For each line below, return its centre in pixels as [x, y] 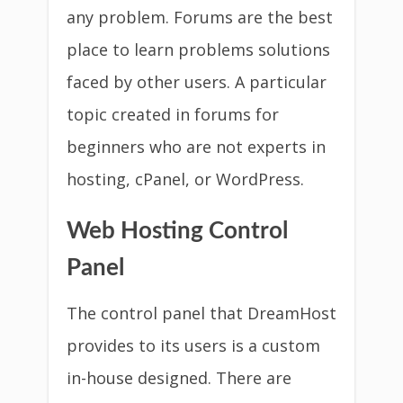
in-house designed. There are [179, 378]
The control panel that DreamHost [201, 313]
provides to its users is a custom [193, 345]
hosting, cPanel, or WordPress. [185, 179]
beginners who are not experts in [196, 147]
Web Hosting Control [177, 231]
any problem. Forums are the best [200, 17]
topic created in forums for [173, 114]
